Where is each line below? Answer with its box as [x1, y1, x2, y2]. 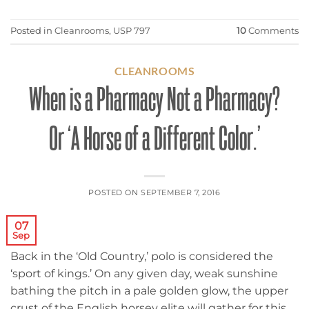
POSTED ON [88, 188, 141, 198]
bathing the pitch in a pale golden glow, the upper [10, 284, 288, 298]
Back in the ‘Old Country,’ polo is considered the [10, 250, 273, 263]
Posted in [10, 26, 54, 37]
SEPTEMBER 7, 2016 [141, 188, 221, 198]
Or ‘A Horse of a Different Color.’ [48, 120, 261, 158]
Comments [246, 26, 299, 37]
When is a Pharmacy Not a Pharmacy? [29, 81, 280, 119]
